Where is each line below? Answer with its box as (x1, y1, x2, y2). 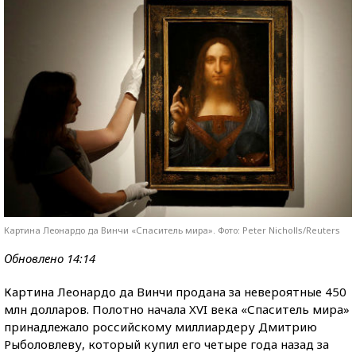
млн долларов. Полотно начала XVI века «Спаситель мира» (4, 300, 350, 317)
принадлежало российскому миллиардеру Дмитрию (4, 318, 317, 335)
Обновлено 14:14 (4, 250, 95, 266)
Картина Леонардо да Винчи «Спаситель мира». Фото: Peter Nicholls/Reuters (4, 223, 340, 236)
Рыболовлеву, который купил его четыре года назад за (4, 335, 329, 352)
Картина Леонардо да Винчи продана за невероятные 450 (4, 283, 346, 300)
